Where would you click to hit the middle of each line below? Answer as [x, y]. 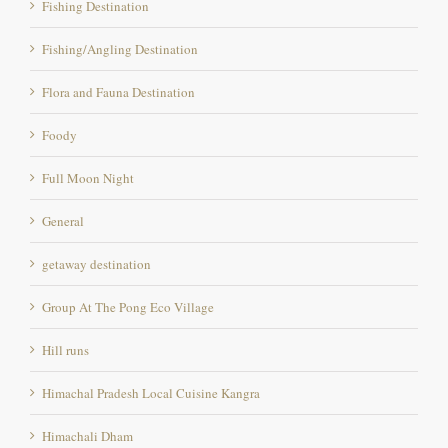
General [63, 220]
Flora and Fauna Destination [118, 91]
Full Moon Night [88, 177]
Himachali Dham [87, 435]
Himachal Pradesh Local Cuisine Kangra [151, 392]
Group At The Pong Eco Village [128, 306]
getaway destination [96, 263]
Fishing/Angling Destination [120, 48]
